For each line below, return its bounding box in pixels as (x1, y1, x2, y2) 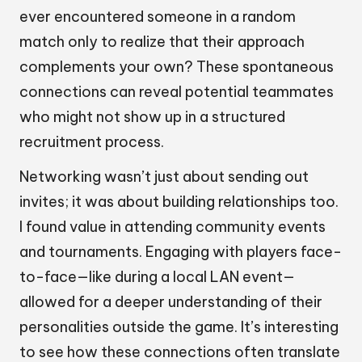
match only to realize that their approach (19, 32, 305, 52)
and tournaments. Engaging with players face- (19, 242, 342, 262)
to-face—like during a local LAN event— (19, 267, 295, 287)
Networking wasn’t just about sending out (19, 167, 309, 187)
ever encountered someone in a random (19, 7, 296, 27)
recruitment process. (19, 133, 164, 152)
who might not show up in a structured (19, 107, 285, 127)
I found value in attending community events (19, 217, 326, 237)
